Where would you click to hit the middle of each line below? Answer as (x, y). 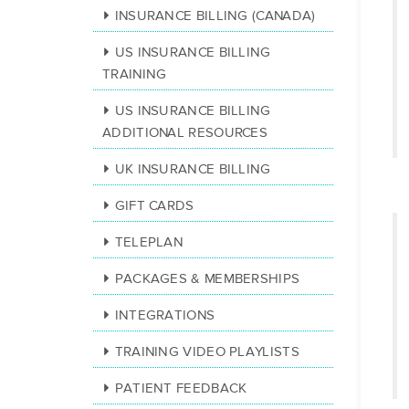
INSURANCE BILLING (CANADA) (215, 16)
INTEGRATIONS (165, 315)
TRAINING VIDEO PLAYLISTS (207, 352)
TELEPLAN (149, 242)
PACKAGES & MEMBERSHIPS (207, 279)
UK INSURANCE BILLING (193, 169)
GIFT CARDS (154, 206)
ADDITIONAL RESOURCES (185, 133)
